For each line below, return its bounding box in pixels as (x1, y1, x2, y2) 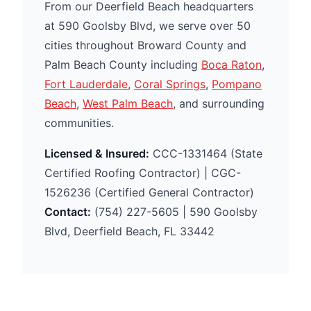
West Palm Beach (83, 96, 173, 110)
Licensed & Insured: (44, 146, 149, 160)
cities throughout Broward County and (44, 38, 246, 52)
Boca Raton (201, 58, 262, 72)
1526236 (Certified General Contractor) (44, 185, 254, 199)
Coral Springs (134, 77, 205, 91)
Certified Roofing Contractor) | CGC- (44, 166, 241, 180)
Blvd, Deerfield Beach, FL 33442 (44, 224, 215, 238)
